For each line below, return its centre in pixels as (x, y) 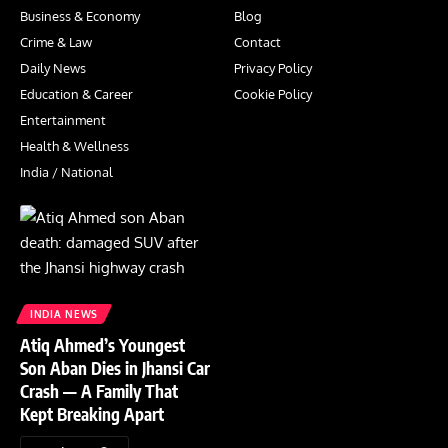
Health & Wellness (74, 146)
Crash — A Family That (99, 390)
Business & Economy (80, 16)
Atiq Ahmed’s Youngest (102, 344)
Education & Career (76, 94)
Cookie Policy (273, 94)
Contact (257, 42)
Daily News (53, 68)
